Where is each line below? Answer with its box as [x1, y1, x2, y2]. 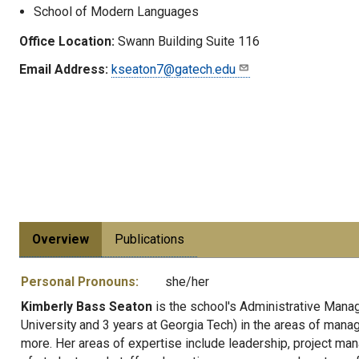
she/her [165, 274, 209, 289]
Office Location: [19, 33, 115, 49]
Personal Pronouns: [21, 274, 139, 289]
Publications [115, 232, 184, 247]
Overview [32, 232, 89, 247]
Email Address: [19, 61, 108, 77]
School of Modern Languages [34, 3, 199, 19]
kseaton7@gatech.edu [111, 61, 236, 77]
